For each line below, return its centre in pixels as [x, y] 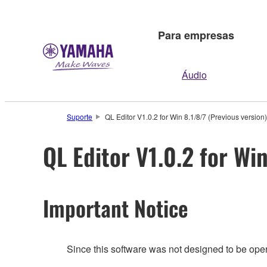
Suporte [80, 117]
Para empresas [196, 35]
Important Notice [116, 207]
